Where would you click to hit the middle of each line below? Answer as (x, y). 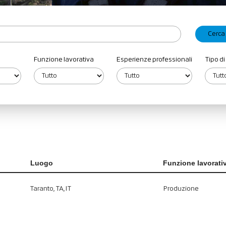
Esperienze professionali (154, 60)
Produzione (181, 189)
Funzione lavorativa (64, 60)
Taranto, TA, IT (50, 189)
